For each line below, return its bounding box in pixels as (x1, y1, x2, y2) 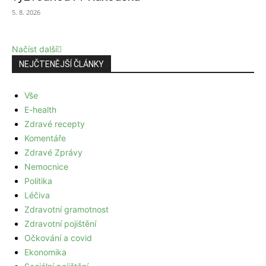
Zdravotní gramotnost (24, 204, 109, 215)
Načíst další (12, 44, 57, 55)
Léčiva (24, 190, 50, 201)
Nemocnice (24, 161, 68, 172)
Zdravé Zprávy (24, 147, 83, 158)
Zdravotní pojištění (24, 218, 96, 229)
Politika (24, 176, 52, 186)
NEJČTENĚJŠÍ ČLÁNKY (19, 59, 104, 69)
